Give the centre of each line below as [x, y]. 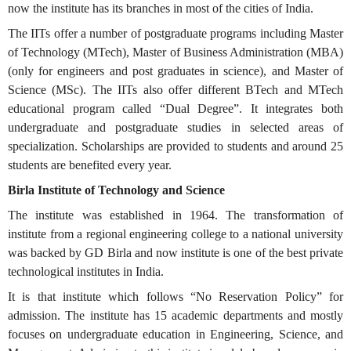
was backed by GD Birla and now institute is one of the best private [175, 253]
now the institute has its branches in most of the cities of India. [161, 8]
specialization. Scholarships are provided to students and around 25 [175, 146]
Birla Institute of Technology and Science [116, 190]
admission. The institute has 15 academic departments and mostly [175, 315]
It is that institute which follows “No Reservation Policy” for [175, 297]
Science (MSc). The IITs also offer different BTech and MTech [175, 90]
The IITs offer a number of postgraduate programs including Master [175, 33]
